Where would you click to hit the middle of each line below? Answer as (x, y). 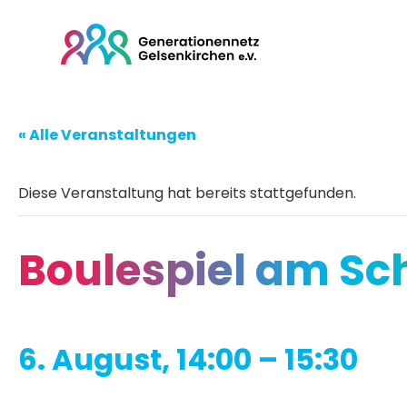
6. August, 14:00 (135, 359)
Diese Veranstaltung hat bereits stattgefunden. (187, 193)
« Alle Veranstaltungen (107, 134)
